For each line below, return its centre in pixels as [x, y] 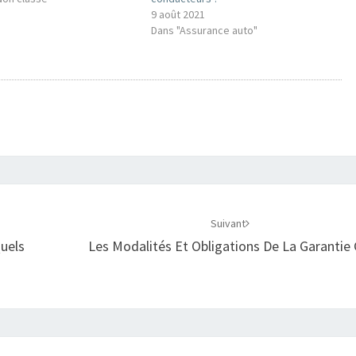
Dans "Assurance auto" [205, 30]
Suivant [228, 223]
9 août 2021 [178, 14]
